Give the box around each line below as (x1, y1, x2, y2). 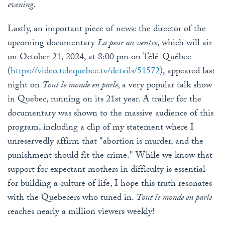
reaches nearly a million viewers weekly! (8, 204, 155, 220)
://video (29, 64, 57, 80)
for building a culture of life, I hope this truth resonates (8, 176, 212, 192)
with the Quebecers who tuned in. (8, 190, 136, 206)
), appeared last (160, 64, 215, 80)
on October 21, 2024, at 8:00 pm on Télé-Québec (8, 50, 191, 66)
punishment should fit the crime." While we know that (8, 148, 212, 164)
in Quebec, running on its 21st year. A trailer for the (8, 92, 201, 108)
